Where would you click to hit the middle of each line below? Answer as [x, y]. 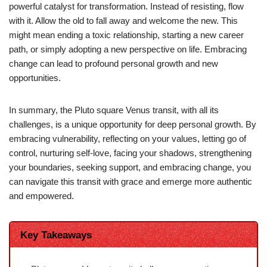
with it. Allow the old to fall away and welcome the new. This [123, 20]
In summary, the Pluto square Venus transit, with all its [114, 110]
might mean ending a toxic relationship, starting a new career [126, 35]
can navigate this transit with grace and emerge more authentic [131, 181]
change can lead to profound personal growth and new [114, 63]
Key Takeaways [56, 235]
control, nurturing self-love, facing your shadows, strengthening [130, 153]
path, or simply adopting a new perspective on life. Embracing [128, 49]
